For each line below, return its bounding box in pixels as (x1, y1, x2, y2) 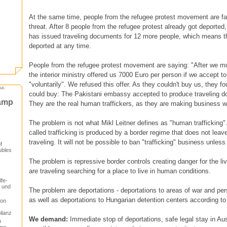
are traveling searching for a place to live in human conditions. (29, 167, 211, 175)
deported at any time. (29, 42, 91, 50)
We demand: (29, 215, 68, 223)
